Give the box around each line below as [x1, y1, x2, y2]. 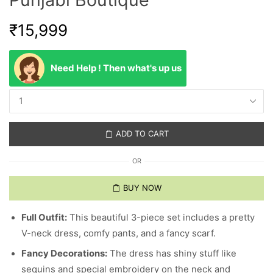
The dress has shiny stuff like [107, 248, 236, 260]
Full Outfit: [21, 211, 67, 223]
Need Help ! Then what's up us [51, 62, 182, 74]
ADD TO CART [115, 129, 169, 139]
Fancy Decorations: [21, 248, 107, 260]
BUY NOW [122, 183, 161, 193]
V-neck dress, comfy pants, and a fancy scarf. [21, 227, 216, 239]
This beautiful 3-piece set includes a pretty [67, 211, 255, 223]
